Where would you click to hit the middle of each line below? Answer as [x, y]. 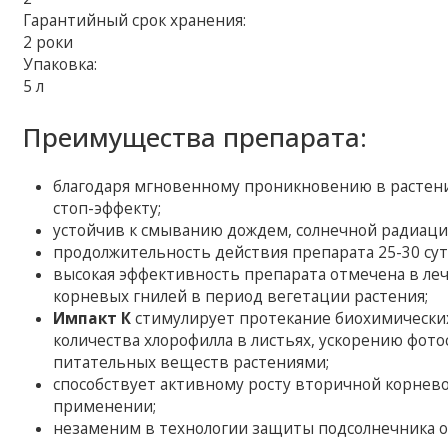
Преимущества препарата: [195, 136]
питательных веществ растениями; [191, 362]
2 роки [48, 42]
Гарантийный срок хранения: [135, 20]
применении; [105, 406]
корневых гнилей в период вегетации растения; [241, 296]
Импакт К [92, 318]
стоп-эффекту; [107, 208]
